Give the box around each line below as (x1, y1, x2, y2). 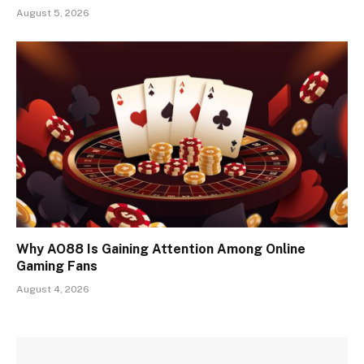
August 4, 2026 (16, 284, 89, 296)
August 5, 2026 (16, 6, 89, 19)
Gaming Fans (16, 258, 97, 275)
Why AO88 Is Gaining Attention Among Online (16, 241, 305, 258)
